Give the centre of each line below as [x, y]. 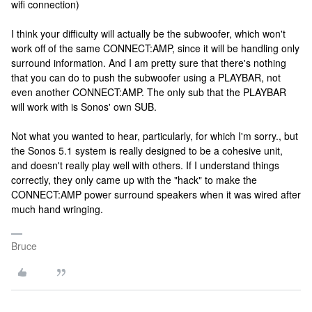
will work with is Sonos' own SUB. [84, 107]
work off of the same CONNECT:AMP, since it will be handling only [155, 48]
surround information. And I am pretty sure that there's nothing [149, 63]
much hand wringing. [57, 209]
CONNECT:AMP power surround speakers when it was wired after [156, 194]
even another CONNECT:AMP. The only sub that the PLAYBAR [149, 92]
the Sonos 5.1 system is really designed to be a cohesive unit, [147, 150]
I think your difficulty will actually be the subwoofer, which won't [148, 33]
